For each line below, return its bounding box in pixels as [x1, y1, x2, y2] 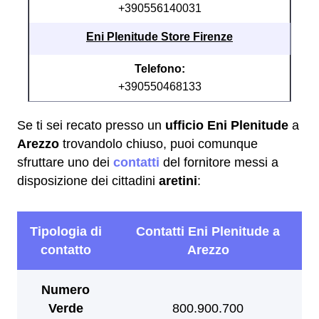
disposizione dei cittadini [17, 174, 159, 188]
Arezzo [17, 137, 59, 151]
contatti [113, 155, 159, 169]
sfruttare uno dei [17, 155, 113, 169]
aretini [159, 174, 197, 188]
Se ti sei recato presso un [17, 118, 165, 132]
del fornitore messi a [159, 155, 278, 169]
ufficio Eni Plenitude [165, 118, 288, 132]
